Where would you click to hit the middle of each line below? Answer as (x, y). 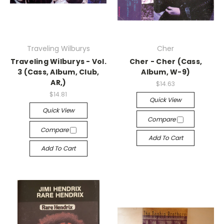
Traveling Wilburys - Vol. (58, 61)
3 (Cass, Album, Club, (58, 72)
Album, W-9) (166, 72)
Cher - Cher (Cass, (165, 61)
